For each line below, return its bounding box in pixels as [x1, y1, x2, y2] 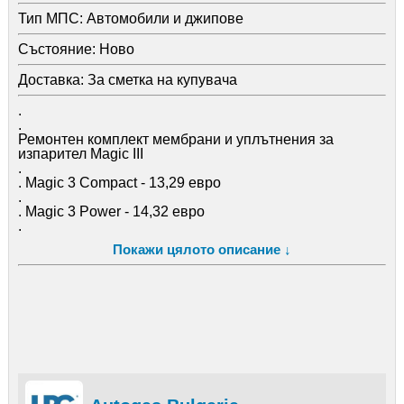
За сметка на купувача [83, 71, 237, 87]
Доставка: [17, 71, 84, 87]
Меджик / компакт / [17, 318, 142, 335]
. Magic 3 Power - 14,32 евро [17, 203, 205, 219]
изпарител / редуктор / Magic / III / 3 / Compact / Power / [17, 304, 376, 320]
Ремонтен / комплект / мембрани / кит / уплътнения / [17, 289, 364, 306]
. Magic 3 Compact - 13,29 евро [17, 174, 221, 190]
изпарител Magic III [17, 145, 143, 161]
